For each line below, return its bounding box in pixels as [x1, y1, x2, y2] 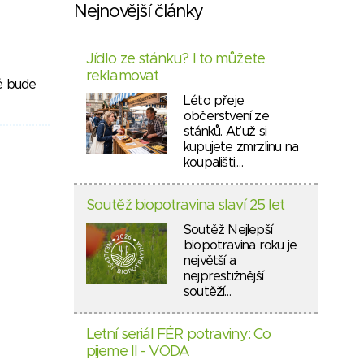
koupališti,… [184, 156, 244, 169]
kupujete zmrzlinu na [184, 141, 298, 154]
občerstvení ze [184, 110, 269, 123]
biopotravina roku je [184, 239, 297, 252]
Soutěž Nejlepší [184, 223, 272, 236]
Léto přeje [184, 94, 244, 107]
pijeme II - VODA [86, 344, 190, 359]
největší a [184, 254, 236, 267]
